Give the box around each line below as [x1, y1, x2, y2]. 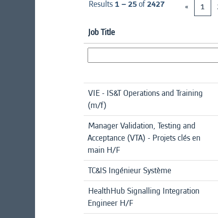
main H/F [88, 144, 120, 156]
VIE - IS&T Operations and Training [88, 87, 203, 99]
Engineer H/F [88, 197, 133, 209]
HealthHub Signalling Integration [88, 184, 200, 197]
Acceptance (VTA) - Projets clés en [88, 131, 200, 144]
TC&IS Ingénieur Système [88, 164, 171, 177]
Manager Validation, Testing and [88, 119, 196, 132]
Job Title [88, 26, 115, 38]
